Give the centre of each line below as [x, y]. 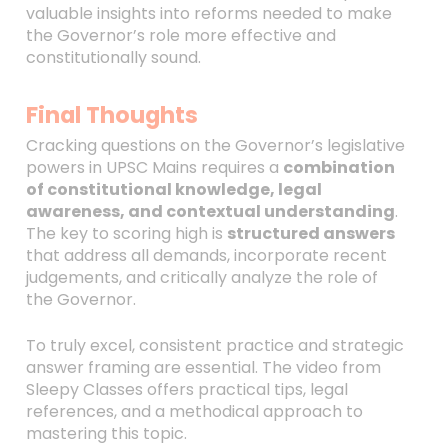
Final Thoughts [111, 115]
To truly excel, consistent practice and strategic [214, 345]
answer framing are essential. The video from [203, 367]
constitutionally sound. [113, 57]
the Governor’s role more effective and [180, 35]
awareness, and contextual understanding [210, 211]
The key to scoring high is [126, 233]
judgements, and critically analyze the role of [201, 277]
